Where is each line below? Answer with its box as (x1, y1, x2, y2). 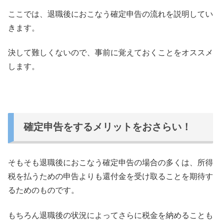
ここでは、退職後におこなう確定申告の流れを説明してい (8, 9, 213, 18)
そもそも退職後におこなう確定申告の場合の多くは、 (8, 158, 197, 167)
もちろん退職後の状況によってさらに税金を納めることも (8, 211, 213, 220)
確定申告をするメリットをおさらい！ (24, 121, 191, 133)
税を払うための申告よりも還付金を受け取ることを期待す (8, 172, 213, 181)
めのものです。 (24, 186, 79, 195)
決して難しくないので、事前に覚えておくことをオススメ (8, 48, 213, 57)
